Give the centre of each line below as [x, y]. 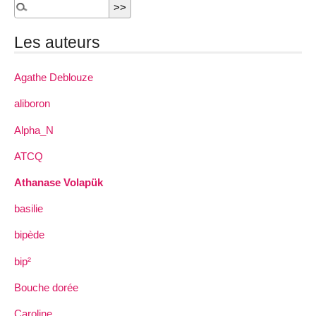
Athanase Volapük [59, 182]
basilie [29, 209]
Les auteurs [57, 43]
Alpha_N [34, 130]
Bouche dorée [46, 287]
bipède [29, 235]
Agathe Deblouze [54, 78]
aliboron [32, 104]
